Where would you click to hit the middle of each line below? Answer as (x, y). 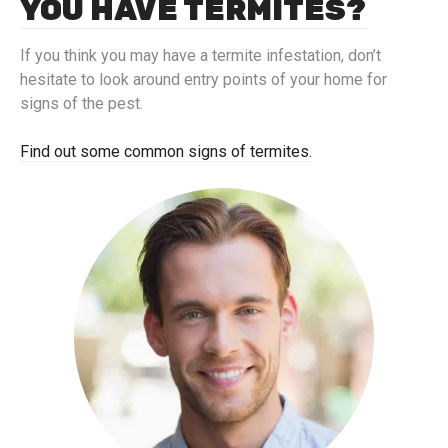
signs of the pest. (81, 104)
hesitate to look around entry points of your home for (203, 80)
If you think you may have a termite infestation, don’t (200, 56)
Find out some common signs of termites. (166, 152)
